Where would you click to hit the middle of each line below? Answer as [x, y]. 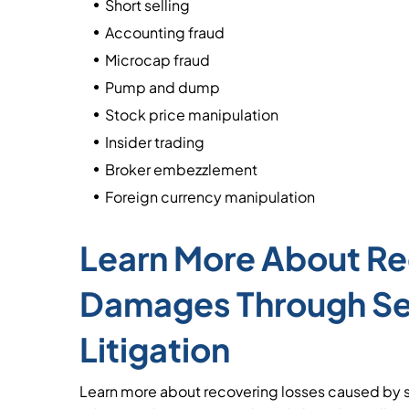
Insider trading [155, 142]
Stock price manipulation [192, 115]
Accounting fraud [165, 32]
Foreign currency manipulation [210, 197]
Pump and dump [163, 87]
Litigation [155, 349]
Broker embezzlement [181, 169]
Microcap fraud [157, 60]
